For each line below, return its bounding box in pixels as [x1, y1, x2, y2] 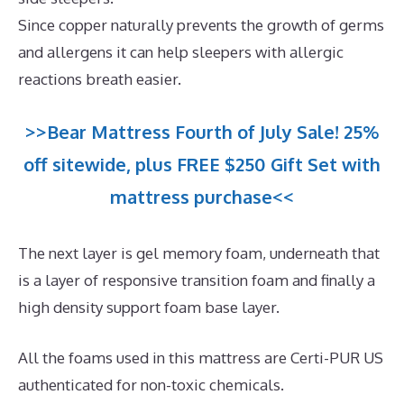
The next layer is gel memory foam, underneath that [18, 243, 380, 263]
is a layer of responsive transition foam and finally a [18, 271, 375, 290]
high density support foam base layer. [18, 298, 280, 317]
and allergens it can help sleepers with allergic [18, 41, 344, 61]
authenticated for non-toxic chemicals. [18, 374, 284, 394]
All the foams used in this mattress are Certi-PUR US [18, 347, 383, 367]
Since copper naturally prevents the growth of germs [18, 14, 384, 34]
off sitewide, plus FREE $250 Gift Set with [23, 152, 381, 177]
